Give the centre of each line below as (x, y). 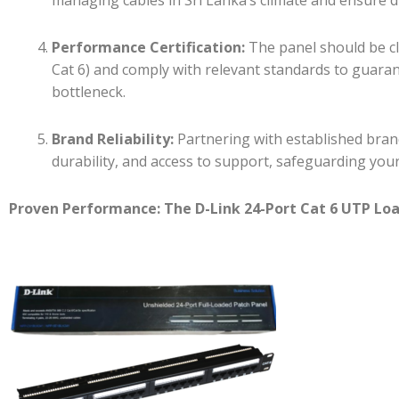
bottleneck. (89, 91)
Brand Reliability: (113, 138)
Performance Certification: (148, 47)
